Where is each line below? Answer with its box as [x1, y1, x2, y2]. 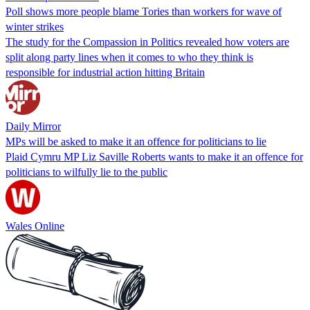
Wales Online [6, 219, 64, 232]
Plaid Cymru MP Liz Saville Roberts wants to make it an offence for [6, 150, 303, 163]
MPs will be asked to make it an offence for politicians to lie [6, 135, 266, 147]
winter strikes [6, 20, 64, 33]
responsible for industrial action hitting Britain [6, 66, 205, 78]
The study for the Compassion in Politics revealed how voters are [6, 35, 289, 48]
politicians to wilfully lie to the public [6, 165, 167, 178]
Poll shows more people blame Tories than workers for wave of [6, 5, 282, 17]
